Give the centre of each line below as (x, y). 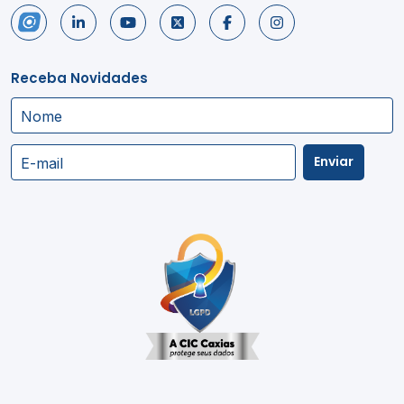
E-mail (42, 163)
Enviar (334, 162)
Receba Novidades (79, 78)
